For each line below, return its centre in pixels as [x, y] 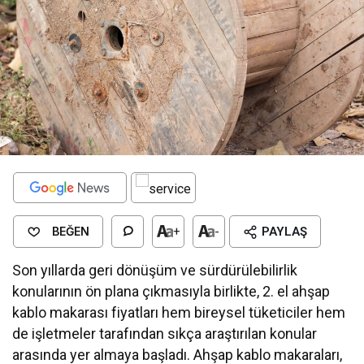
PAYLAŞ [284, 231]
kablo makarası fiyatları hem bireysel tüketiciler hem [179, 312]
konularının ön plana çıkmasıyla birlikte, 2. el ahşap [171, 291]
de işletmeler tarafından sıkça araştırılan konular [165, 333]
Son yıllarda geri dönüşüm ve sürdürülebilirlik [155, 270]
